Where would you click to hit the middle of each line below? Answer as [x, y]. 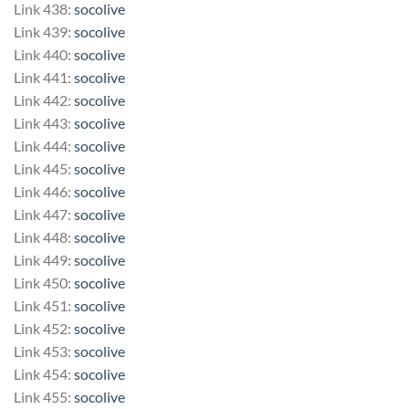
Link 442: [44, 100]
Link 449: [44, 259]
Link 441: [44, 77]
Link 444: [44, 145]
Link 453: [44, 351]
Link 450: [44, 282]
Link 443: [44, 122]
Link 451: [44, 305]
